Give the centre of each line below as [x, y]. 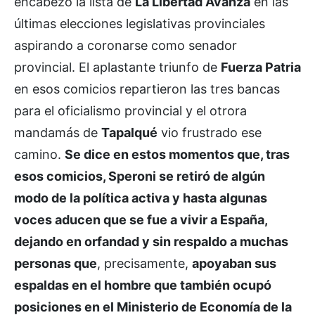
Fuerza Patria [261, 67]
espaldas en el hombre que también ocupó [143, 285]
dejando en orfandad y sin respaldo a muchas [151, 241]
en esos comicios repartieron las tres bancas [147, 89]
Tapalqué [129, 132]
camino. [39, 154]
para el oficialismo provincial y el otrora [130, 110]
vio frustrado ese [210, 132]
